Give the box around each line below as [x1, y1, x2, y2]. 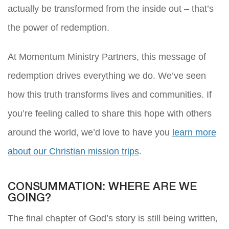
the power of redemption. [8, 22, 109, 33]
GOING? [8, 193, 51, 204]
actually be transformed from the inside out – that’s [8, 4, 214, 14]
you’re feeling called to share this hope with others [8, 108, 212, 119]
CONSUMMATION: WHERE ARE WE [8, 182, 197, 193]
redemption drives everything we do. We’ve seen [8, 71, 206, 81]
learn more [172, 127, 216, 138]
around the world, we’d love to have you [8, 127, 172, 138]
